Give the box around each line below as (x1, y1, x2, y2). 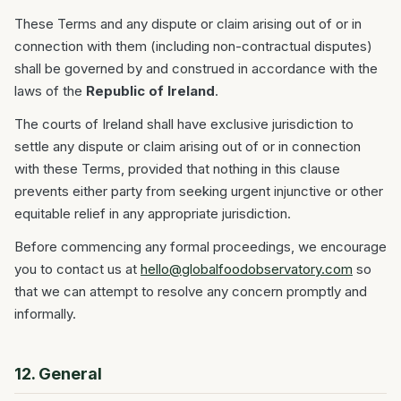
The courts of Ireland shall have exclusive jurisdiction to (14, 115, 354, 132)
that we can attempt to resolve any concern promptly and (14, 283, 367, 300)
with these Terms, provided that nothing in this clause (14, 160, 340, 177)
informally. (14, 305, 76, 322)
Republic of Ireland (86, 82, 215, 99)
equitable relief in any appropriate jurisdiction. (14, 205, 291, 222)
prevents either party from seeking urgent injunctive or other (14, 183, 383, 200)
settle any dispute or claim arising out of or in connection (14, 138, 361, 155)
